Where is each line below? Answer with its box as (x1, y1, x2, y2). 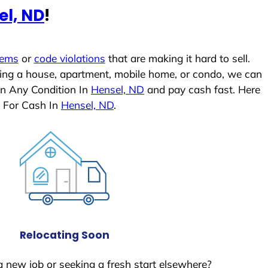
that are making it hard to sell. (105, 52, 250, 65)
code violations (33, 52, 105, 65)
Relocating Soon (20, 227, 109, 242)
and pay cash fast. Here (144, 83, 260, 96)
